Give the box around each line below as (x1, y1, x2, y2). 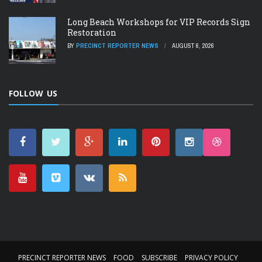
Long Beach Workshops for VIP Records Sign (67, 16, 250, 28)
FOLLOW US (9, 88, 57, 99)
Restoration (67, 27, 116, 39)
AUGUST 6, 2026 (172, 42, 214, 50)
